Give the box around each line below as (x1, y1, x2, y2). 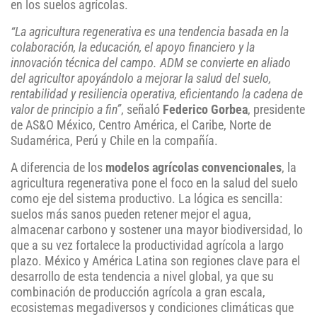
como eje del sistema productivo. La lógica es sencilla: (11, 192, 282, 207)
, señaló (121, 103, 163, 117)
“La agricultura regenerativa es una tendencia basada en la (11, 25, 289, 40)
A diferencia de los (11, 161, 105, 175)
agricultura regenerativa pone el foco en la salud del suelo (11, 176, 298, 191)
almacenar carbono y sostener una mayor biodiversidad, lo (11, 223, 303, 238)
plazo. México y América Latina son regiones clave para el (11, 254, 300, 269)
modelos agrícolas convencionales (105, 161, 282, 175)
